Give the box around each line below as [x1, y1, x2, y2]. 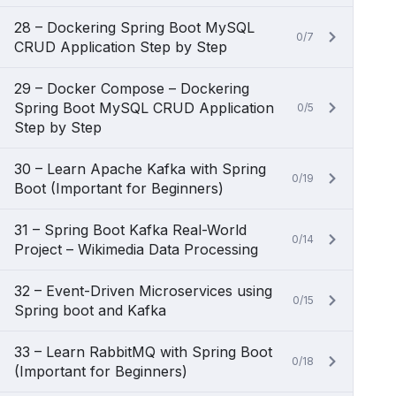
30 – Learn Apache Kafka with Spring [14, 160, 266, 178]
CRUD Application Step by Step [14, 38, 227, 56]
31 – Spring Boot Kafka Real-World [14, 221, 247, 239]
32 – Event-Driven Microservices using [14, 282, 272, 300]
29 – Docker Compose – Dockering [14, 80, 249, 97]
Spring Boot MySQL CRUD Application [14, 99, 274, 117]
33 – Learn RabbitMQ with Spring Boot [14, 343, 272, 361]
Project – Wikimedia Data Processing [14, 240, 258, 258]
